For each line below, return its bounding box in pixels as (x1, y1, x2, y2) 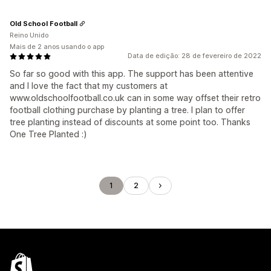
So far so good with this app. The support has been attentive (10, 68, 253, 79)
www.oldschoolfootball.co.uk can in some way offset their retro (10, 93, 261, 103)
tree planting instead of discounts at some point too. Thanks (10, 117, 250, 127)
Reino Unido (10, 31, 48, 39)
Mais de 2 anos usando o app (10, 42, 104, 51)
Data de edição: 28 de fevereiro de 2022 (128, 51, 261, 60)
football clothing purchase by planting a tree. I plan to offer (10, 105, 245, 115)
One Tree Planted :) (10, 129, 87, 139)
